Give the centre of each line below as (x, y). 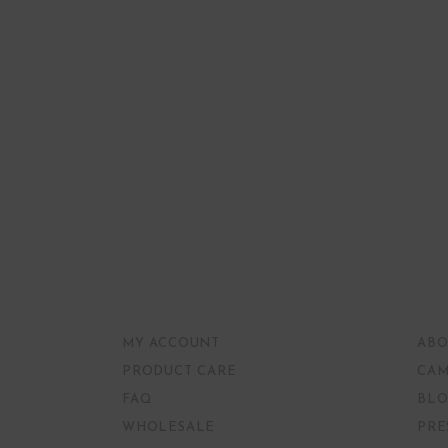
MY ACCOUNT (171, 343)
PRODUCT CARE (179, 371)
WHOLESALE (169, 427)
